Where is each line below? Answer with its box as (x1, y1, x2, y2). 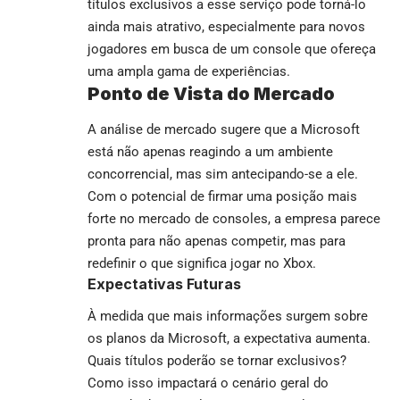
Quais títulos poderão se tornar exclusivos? (87, 353, 346, 370)
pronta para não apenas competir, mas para (87, 232, 346, 249)
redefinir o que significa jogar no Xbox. (87, 254, 316, 271)
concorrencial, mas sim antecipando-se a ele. (87, 165, 358, 182)
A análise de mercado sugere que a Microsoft (87, 121, 360, 137)
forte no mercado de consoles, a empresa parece (87, 210, 380, 227)
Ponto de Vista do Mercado (87, 83, 335, 105)
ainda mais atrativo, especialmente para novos (87, 19, 365, 36)
